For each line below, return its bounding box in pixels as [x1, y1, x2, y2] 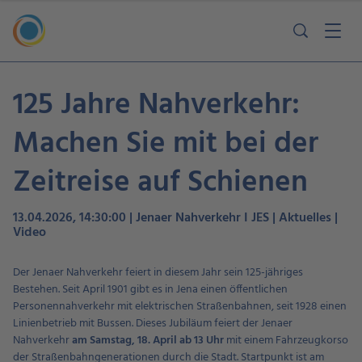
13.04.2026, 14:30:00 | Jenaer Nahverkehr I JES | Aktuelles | [13, 208, 338, 229]
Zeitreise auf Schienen [13, 159, 308, 207]
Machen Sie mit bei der [13, 120, 318, 168]
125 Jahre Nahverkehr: [13, 82, 300, 129]
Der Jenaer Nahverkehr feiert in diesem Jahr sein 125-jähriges [13, 263, 303, 282]
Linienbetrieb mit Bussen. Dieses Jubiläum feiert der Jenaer [13, 314, 293, 333]
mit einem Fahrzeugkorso [226, 331, 348, 350]
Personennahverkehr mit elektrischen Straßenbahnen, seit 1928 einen [13, 297, 347, 316]
